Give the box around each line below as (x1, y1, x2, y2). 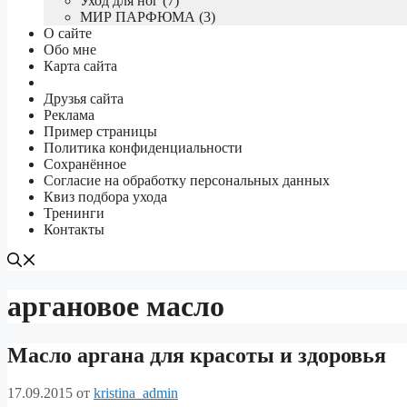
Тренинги (44, 204, 104, 221)
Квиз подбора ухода (44, 188, 167, 204)
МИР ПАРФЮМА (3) (80, 8, 215, 25)
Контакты (44, 221, 104, 237)
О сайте (44, 25, 92, 41)
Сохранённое (44, 155, 126, 172)
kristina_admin (94, 385, 178, 402)
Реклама (44, 106, 94, 123)
